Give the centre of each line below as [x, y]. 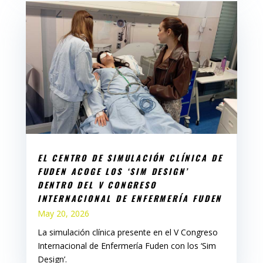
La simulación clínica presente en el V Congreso [127, 232]
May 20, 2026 [63, 213]
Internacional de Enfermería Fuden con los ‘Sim [127, 245]
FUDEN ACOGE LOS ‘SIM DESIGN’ [113, 171]
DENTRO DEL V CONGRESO [97, 184]
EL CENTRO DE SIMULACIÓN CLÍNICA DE [130, 157]
